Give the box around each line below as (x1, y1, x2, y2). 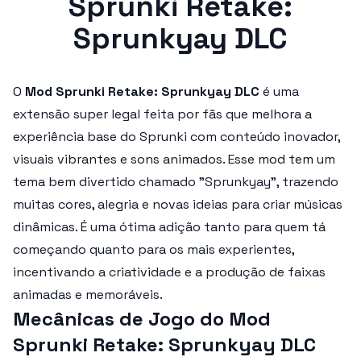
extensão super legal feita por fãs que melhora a (13, 106, 312, 122)
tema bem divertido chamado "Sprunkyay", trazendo (13, 173, 338, 190)
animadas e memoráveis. (13, 286, 163, 303)
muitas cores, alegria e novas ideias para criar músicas (13, 196, 342, 213)
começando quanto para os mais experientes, (13, 241, 294, 258)
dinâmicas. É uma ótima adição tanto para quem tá (13, 218, 326, 235)
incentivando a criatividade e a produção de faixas (13, 263, 326, 280)
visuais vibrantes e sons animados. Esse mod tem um (13, 151, 335, 168)
